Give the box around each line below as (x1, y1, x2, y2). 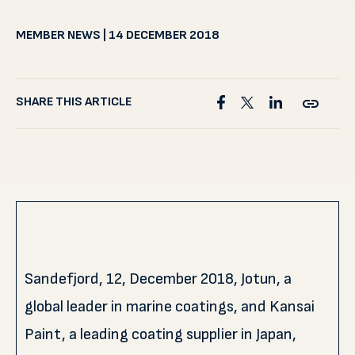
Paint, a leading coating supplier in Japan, (25, 325, 296, 344)
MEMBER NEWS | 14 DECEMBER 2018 (16, 28, 219, 43)
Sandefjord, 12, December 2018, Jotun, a (25, 269, 292, 288)
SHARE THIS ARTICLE (16, 94, 132, 109)
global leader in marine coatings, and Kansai (25, 297, 315, 316)
